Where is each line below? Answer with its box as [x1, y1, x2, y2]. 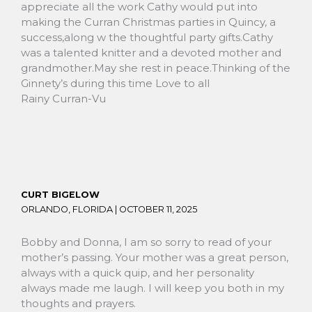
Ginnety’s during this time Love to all [21, 76, 210, 90]
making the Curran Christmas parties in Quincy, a [21, 15, 276, 29]
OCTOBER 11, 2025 [119, 204, 197, 214]
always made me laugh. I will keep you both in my [21, 281, 284, 295]
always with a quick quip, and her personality [21, 266, 254, 280]
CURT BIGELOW [21, 189, 100, 200]
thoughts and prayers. [21, 297, 136, 311]
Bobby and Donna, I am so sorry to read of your [21, 235, 272, 249]
